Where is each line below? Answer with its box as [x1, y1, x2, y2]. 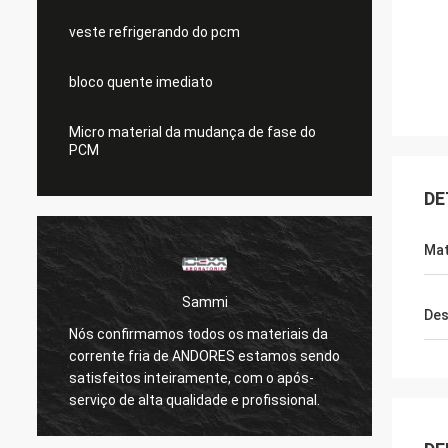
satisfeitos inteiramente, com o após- [69, 369, 314, 386]
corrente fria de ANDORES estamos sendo [69, 347, 340, 364]
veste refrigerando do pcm [69, 24, 240, 40]
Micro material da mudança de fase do [69, 124, 316, 140]
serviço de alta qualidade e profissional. [69, 391, 320, 408]
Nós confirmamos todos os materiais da [69, 325, 328, 342]
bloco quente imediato [69, 74, 213, 90]
